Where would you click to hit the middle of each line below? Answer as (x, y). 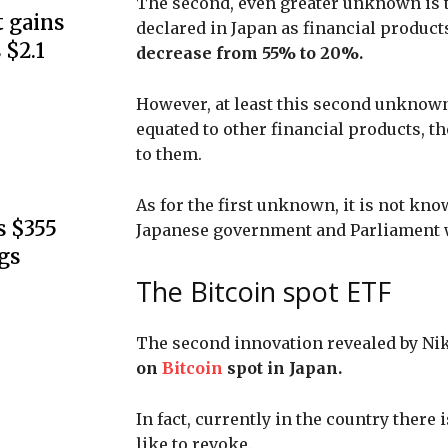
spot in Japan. (284, 367)
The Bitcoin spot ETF (263, 291)
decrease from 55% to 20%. (251, 52)
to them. (171, 153)
